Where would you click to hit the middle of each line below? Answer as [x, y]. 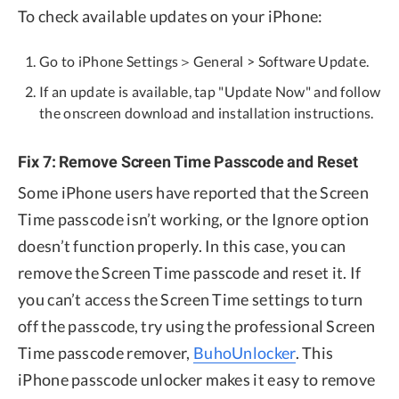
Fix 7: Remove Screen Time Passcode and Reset [188, 162]
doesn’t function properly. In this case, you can [182, 246]
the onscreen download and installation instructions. [207, 113]
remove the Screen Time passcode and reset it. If [190, 273]
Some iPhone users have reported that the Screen [194, 193]
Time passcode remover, [106, 353]
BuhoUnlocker [244, 353]
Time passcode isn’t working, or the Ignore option [194, 220]
